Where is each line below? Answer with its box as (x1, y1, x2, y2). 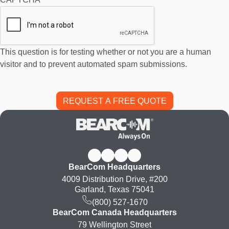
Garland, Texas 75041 (75, 185, 154, 194)
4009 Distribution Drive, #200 (61, 174, 168, 184)
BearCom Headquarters (68, 162, 161, 171)
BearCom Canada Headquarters (52, 208, 177, 217)
